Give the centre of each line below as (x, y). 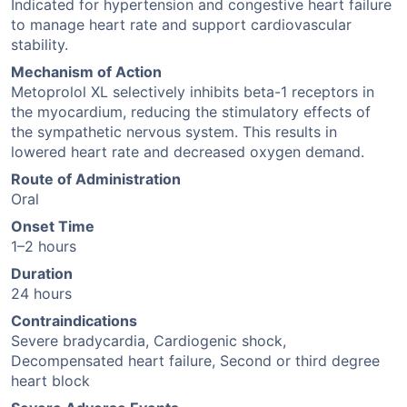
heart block (50, 381)
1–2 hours (44, 246)
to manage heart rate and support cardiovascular (181, 25)
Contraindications (74, 321)
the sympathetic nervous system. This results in (174, 132)
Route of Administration (96, 179)
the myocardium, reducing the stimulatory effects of (191, 112)
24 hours (41, 293)
